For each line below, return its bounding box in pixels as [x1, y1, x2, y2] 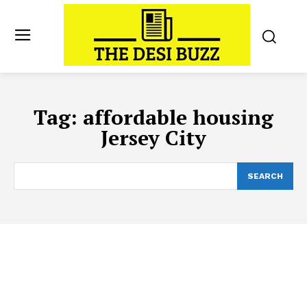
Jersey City [101, 124, 206, 151]
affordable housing [83, 103, 273, 131]
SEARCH [247, 171, 283, 181]
